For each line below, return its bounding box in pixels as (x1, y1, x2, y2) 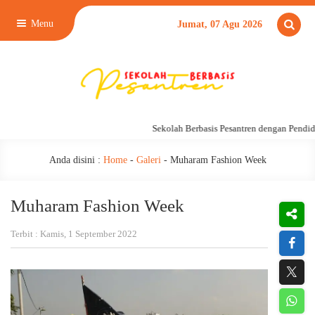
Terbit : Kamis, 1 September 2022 (11, 229, 137, 239)
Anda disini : (49, 155, 101, 165)
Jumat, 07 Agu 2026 (177, 19, 262, 30)
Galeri (136, 155, 161, 165)
